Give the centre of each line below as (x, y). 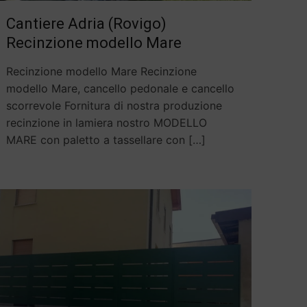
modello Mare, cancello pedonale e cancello (120, 88)
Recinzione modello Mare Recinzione (101, 71)
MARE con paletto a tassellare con (95, 139)
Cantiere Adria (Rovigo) (86, 23)
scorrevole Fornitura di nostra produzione (114, 105)
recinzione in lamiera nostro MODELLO (106, 122)
